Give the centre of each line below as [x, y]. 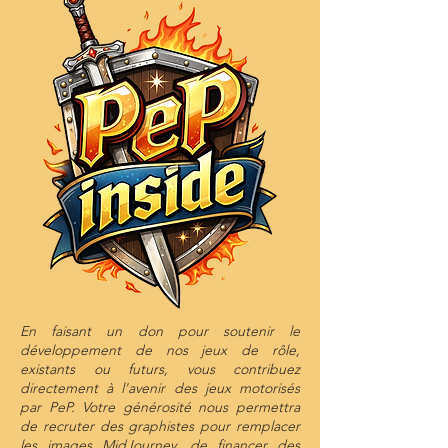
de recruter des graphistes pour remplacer [160, 426]
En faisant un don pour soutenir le [160, 331]
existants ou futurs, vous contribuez [160, 369]
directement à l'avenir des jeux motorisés [160, 388]
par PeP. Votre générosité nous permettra [160, 407]
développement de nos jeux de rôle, [160, 350]
